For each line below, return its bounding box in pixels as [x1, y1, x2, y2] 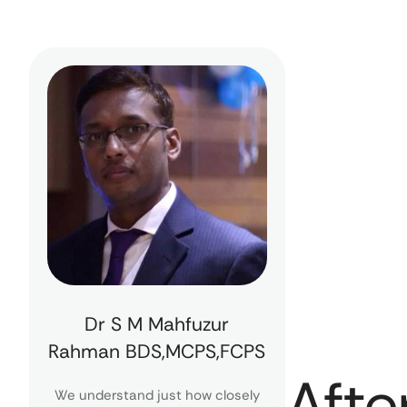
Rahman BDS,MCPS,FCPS [48, 338, 266, 364]
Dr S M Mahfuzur [84, 311, 230, 337]
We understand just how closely [54, 385, 260, 404]
